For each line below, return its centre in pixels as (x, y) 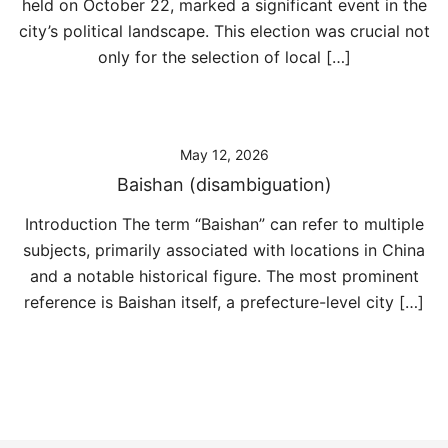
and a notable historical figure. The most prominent (224, 276)
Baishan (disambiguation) (224, 184)
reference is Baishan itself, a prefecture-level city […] (224, 302)
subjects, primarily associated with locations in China (224, 250)
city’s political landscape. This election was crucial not (224, 31)
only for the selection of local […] (224, 57)
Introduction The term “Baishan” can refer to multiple (224, 224)
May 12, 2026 (224, 154)
